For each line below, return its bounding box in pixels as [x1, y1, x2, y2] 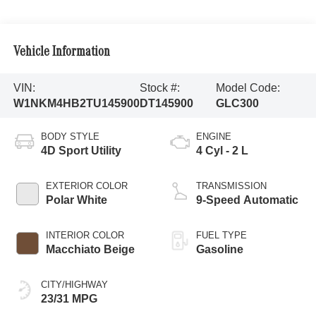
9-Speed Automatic [196, 194, 298, 207]
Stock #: [139, 81, 180, 94]
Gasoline [196, 243, 243, 256]
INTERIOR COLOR [45, 230, 124, 241]
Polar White [45, 194, 107, 207]
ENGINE [196, 131, 231, 142]
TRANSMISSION [196, 181, 267, 192]
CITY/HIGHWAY [40, 279, 108, 291]
